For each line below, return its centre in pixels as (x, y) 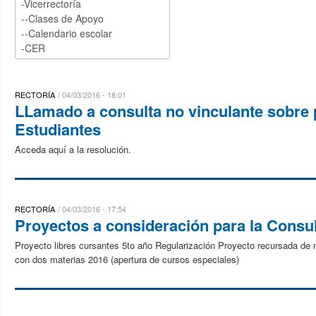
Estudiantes (58, 129)
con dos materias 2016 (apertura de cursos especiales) (133, 259)
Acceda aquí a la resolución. (73, 149)
